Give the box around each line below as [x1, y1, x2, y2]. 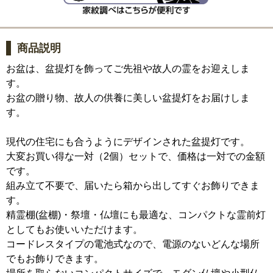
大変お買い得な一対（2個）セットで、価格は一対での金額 [6, 151, 265, 162]
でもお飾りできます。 [6, 253, 104, 264]
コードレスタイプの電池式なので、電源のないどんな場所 [6, 239, 260, 250]
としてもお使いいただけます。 [6, 224, 143, 235]
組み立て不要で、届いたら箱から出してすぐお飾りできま [6, 180, 260, 191]
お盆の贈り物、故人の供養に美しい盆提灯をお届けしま [6, 93, 250, 104]
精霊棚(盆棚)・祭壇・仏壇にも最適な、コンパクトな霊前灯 [6, 210, 266, 221]
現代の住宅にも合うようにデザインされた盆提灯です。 [6, 136, 250, 147]
